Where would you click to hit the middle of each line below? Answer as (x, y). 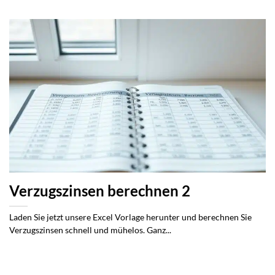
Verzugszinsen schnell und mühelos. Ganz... (90, 230)
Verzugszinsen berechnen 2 (100, 191)
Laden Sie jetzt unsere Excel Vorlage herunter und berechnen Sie (130, 217)
